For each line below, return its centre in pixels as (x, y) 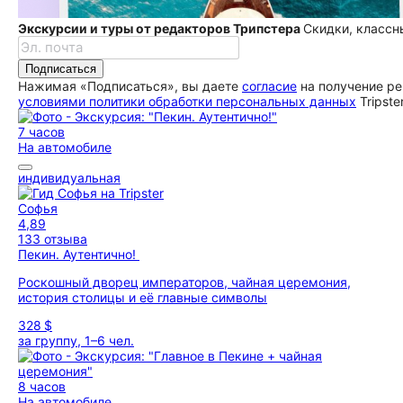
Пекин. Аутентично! (79, 254)
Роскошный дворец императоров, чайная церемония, (184, 282)
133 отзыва (53, 239)
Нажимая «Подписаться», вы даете (130, 86)
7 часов (41, 132)
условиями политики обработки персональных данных (187, 101)
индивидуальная (69, 178)
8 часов (42, 386)
